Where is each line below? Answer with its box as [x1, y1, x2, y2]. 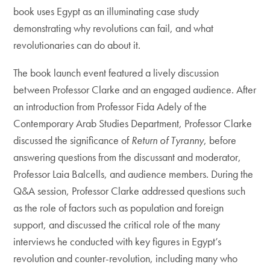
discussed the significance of [13, 133, 132, 148]
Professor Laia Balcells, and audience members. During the [13, 167, 254, 181]
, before [204, 133, 237, 148]
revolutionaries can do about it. [13, 38, 141, 52]
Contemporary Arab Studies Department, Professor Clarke [13, 116, 253, 131]
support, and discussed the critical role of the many [13, 218, 221, 232]
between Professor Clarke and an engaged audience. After [13, 83, 257, 97]
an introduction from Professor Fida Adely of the [13, 99, 207, 114]
